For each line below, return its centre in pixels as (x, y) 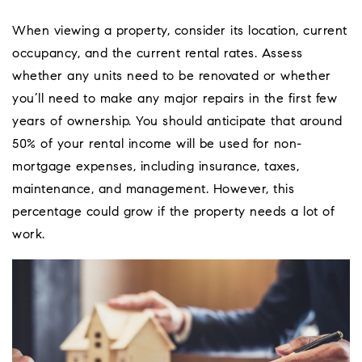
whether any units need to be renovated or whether (172, 76)
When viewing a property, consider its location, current (180, 31)
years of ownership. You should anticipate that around (177, 122)
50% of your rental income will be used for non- (157, 144)
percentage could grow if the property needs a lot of (173, 212)
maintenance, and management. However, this (153, 189)
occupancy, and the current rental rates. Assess (158, 54)
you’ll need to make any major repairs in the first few (175, 99)
